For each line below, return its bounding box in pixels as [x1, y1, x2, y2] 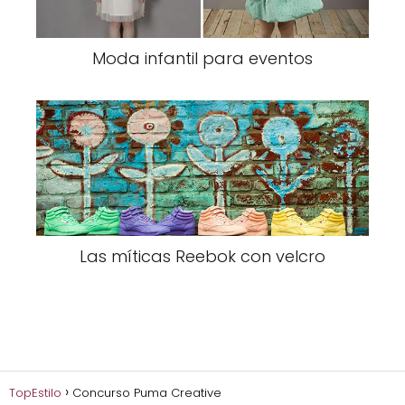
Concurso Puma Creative [72, 383, 221, 401]
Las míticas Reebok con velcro [80, 244, 325, 268]
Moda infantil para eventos [92, 47, 313, 71]
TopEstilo [9, 383, 61, 401]
